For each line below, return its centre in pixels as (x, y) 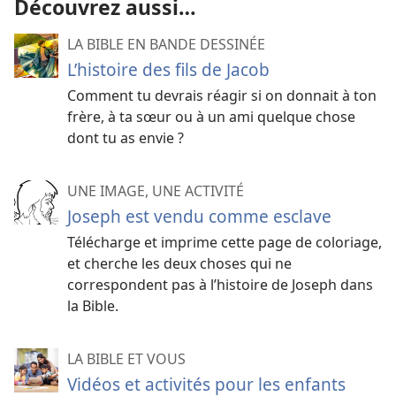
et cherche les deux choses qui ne (179, 263)
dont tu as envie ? (126, 137)
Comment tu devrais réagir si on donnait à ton (222, 95)
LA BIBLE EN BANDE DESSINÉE (166, 44)
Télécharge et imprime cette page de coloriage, (225, 242)
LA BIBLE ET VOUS (126, 358)
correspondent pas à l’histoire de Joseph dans (220, 284)
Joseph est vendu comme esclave (199, 216)
